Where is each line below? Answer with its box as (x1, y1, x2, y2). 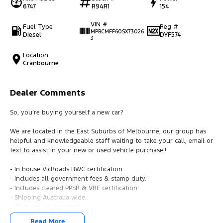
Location (23, 51, 48, 59)
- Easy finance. (10, 212, 53, 221)
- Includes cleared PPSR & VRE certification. (10, 184, 139, 192)
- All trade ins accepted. (10, 203, 81, 211)
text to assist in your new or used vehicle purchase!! (10, 146, 166, 154)
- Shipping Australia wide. (10, 193, 87, 202)
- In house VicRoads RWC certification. (10, 165, 124, 173)
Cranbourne (23, 59, 59, 67)
